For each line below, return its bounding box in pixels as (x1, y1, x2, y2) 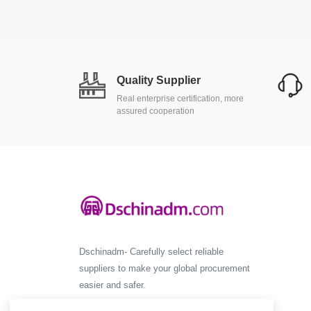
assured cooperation (117, 106, 194, 116)
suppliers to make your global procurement (79, 263, 250, 274)
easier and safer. (79, 280, 146, 291)
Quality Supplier (117, 74, 201, 86)
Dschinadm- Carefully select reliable (79, 246, 224, 258)
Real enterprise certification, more (117, 93, 244, 103)
